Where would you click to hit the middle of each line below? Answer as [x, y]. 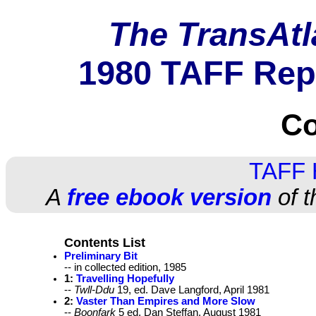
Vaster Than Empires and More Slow [166, 302]
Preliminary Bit [101, 256]
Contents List [105, 243]
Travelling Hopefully [125, 279]
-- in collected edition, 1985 [125, 268]
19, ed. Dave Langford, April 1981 [192, 290]
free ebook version [169, 197]
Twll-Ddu [94, 290]
